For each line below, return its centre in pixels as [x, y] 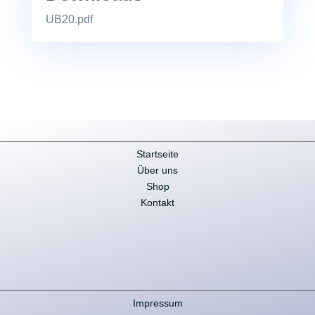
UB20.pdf [69, 20]
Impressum [157, 303]
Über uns [157, 171]
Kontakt [157, 203]
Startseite [157, 154]
